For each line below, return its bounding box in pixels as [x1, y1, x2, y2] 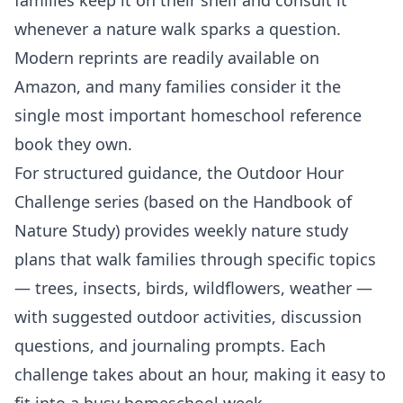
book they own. [14, 132, 132, 155]
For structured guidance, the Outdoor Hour [14, 161, 344, 184]
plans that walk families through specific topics [14, 247, 376, 270]
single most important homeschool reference [14, 103, 362, 126]
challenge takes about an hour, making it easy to [14, 363, 386, 385]
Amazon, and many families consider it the [14, 75, 341, 97]
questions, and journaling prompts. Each [14, 334, 326, 356]
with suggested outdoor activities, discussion [14, 305, 362, 327]
